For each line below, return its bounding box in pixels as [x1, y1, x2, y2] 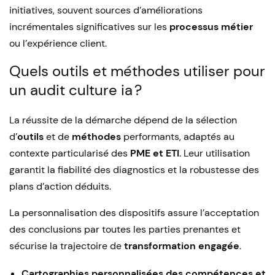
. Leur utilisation [179, 147, 250, 160]
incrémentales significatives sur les [9, 20, 169, 33]
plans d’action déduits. [9, 180, 111, 193]
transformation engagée [124, 239, 239, 252]
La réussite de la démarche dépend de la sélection [9, 114, 237, 126]
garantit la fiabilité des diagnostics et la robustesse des [9, 163, 259, 176]
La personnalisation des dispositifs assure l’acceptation [9, 206, 259, 219]
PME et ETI [130, 147, 179, 160]
